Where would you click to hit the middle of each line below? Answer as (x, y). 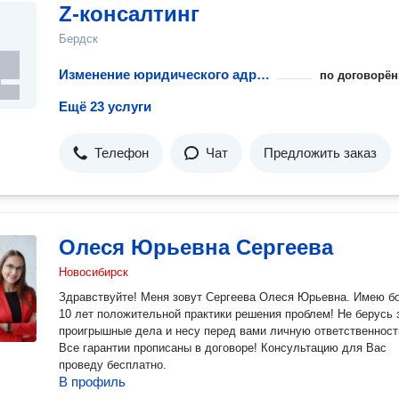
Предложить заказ (320, 153)
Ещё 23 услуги (105, 106)
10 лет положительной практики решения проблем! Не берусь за (198, 314)
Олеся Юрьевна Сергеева (196, 247)
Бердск (78, 39)
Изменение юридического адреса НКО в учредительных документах (263, 74)
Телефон (122, 153)
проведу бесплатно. (113, 365)
